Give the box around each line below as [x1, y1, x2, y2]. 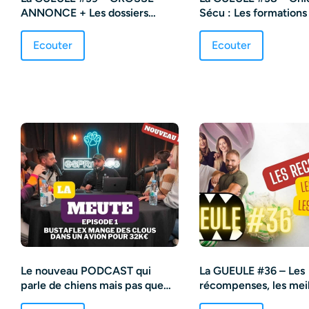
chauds [21, 20, 56, 34]
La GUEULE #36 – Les [199, 263, 306, 277]
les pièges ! [199, 292, 257, 306]
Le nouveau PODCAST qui [21, 263, 151, 277]
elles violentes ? [199, 20, 279, 34]
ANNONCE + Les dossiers [21, 6, 148, 19]
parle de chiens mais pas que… [21, 278, 171, 292]
